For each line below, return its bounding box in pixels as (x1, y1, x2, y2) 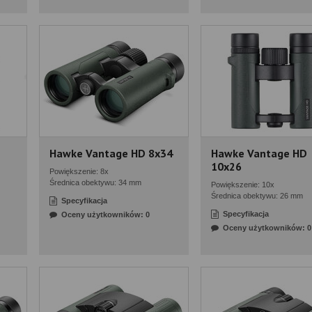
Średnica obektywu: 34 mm (49, 178, 141, 187)
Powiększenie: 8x (49, 167, 109, 175)
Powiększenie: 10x (211, 180, 274, 189)
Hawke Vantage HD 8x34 (49, 146, 173, 160)
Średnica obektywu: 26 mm (211, 192, 303, 200)
